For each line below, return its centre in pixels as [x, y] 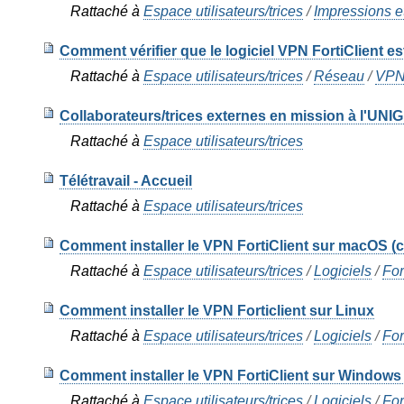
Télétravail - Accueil [125, 181]
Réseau [339, 77]
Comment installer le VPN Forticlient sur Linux [216, 311]
